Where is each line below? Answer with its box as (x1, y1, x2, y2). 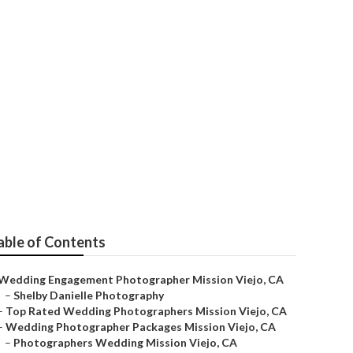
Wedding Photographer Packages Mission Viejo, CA (6, 320, 276, 333)
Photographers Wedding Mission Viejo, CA (13, 336, 237, 349)
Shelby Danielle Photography (13, 288, 164, 302)
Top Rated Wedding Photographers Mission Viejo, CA (6, 304, 287, 318)
